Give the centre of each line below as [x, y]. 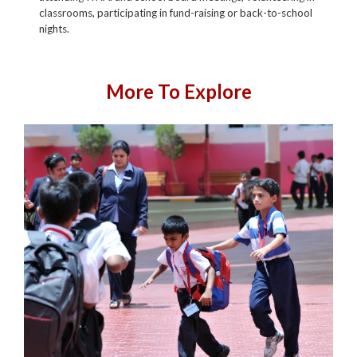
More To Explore [178, 92]
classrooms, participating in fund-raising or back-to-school [176, 13]
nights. [55, 29]
